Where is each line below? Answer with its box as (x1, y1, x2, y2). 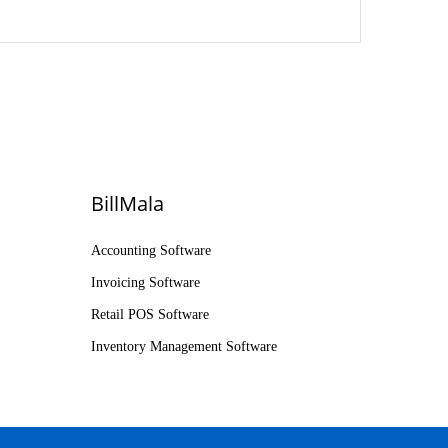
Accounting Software (91, 243, 211, 258)
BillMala (91, 190, 164, 217)
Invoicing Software (91, 275, 200, 290)
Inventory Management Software (91, 339, 277, 354)
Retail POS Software (91, 307, 209, 322)
